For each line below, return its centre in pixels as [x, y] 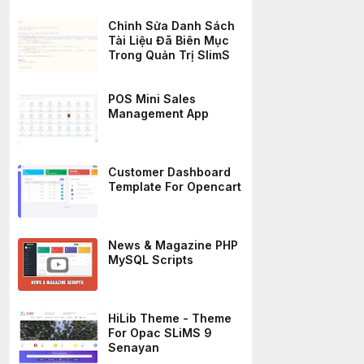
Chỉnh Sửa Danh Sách [171, 26]
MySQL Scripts [151, 260]
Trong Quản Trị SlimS [169, 55]
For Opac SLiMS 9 [160, 333]
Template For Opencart [175, 186]
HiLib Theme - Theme [170, 318]
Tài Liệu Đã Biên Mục [169, 40]
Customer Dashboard [169, 172]
